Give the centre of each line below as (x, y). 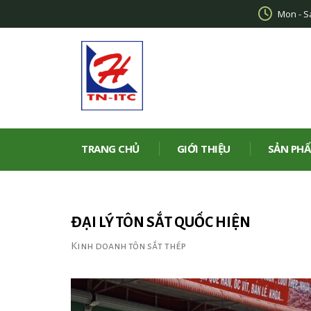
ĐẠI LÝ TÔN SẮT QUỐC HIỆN (161, 222)
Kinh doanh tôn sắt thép (128, 246)
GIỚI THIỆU (203, 149)
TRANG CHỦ (110, 149)
